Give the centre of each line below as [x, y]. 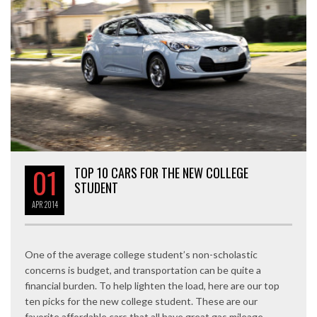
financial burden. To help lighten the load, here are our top [152, 286]
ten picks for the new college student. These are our [141, 301]
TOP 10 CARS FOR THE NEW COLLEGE [161, 173]
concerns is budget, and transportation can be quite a [143, 270]
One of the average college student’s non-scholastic [141, 255]
